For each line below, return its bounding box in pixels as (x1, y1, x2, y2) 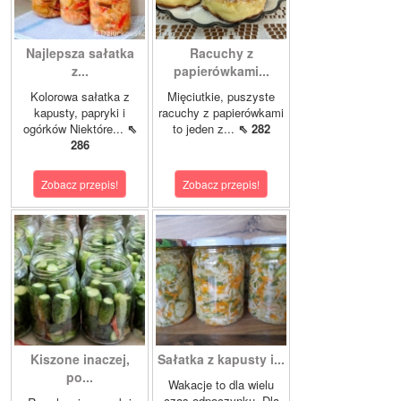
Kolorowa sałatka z (30, 88, 130, 106)
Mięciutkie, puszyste (167, 88, 275, 106)
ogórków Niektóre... (22, 120, 127, 138)
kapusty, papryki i (34, 104, 125, 122)
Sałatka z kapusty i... (158, 350, 285, 369)
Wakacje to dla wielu (168, 376, 274, 394)
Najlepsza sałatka (25, 44, 134, 63)
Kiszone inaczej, (30, 350, 130, 369)
